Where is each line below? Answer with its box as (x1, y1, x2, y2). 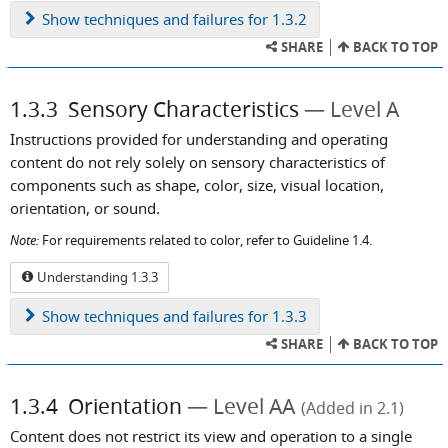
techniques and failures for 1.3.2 (80, 8, 307, 29)
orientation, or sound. (10, 197, 160, 218)
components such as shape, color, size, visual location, (10, 174, 384, 195)
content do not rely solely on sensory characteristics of (10, 151, 385, 172)
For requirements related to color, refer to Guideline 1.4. (39, 232, 372, 250)
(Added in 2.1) (301, 396, 405, 419)
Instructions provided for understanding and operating (10, 128, 388, 149)
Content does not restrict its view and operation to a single (10, 425, 412, 446)
